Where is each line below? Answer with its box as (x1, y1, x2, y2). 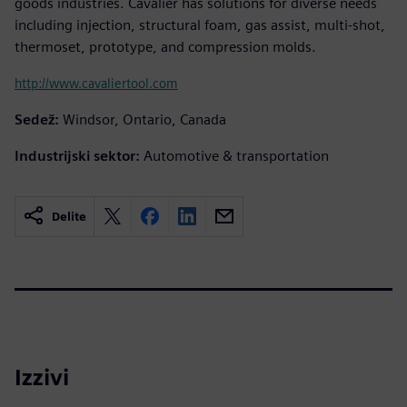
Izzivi (15, 363, 69, 391)
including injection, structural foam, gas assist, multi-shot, (15, 15, 385, 34)
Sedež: (15, 110, 59, 128)
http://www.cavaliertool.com (15, 74, 178, 91)
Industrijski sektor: (15, 146, 140, 164)
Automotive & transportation (144, 146, 329, 164)
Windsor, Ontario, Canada (63, 110, 226, 128)
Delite (52, 209, 86, 223)
